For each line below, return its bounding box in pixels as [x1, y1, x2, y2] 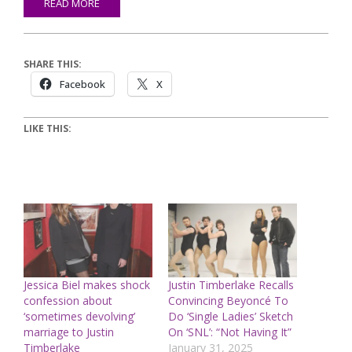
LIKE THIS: [24, 122, 71, 136]
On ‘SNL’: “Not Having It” [168, 324, 291, 340]
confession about [24, 293, 112, 309]
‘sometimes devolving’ [24, 309, 135, 324]
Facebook [60, 77, 105, 92]
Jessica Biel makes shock [24, 277, 150, 293]
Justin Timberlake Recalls [168, 277, 294, 293]
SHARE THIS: [24, 57, 82, 71]
